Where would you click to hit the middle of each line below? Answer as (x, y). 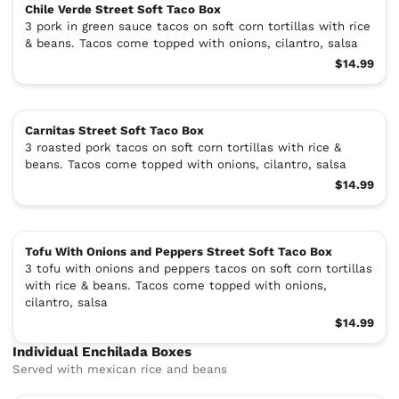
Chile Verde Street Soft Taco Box (122, 9)
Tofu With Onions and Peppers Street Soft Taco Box (178, 251)
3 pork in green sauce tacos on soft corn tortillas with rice (197, 26)
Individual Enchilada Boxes (102, 351)
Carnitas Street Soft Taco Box (114, 130)
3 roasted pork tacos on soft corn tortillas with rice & (183, 147)
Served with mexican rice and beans (120, 369)
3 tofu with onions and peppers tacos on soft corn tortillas (198, 268)
